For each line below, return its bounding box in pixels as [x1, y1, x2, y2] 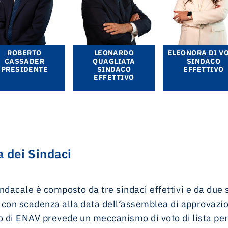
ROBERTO [7, 48, 42, 58]
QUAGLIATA [93, 56, 135, 66]
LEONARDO [94, 48, 134, 58]
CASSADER [4, 56, 45, 66]
